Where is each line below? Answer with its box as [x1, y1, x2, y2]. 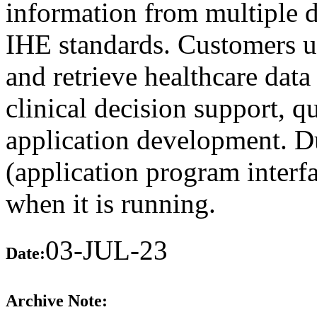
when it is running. [6, 188, 216, 219]
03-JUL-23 [45, 234, 168, 265]
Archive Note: [6, 292, 108, 311]
